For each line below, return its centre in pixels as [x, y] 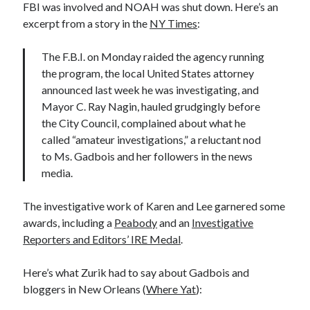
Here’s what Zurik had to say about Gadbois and [136, 272]
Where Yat [171, 289]
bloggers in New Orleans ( [85, 289]
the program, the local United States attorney [148, 73]
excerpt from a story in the [86, 23]
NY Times [174, 23]
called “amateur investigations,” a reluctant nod [152, 139]
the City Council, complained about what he [144, 123]
